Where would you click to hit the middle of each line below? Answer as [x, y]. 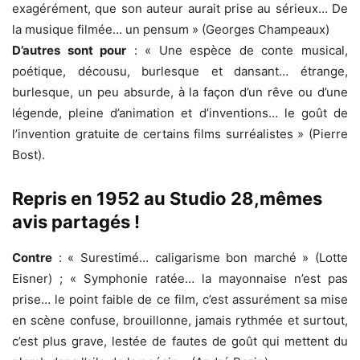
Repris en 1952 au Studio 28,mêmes [167, 198]
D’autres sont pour [70, 50]
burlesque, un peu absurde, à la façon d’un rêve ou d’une [180, 92]
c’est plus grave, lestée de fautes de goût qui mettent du [180, 341]
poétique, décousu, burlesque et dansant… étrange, [180, 71]
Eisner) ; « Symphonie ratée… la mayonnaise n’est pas [180, 278]
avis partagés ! [76, 222]
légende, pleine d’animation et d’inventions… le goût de [180, 113]
